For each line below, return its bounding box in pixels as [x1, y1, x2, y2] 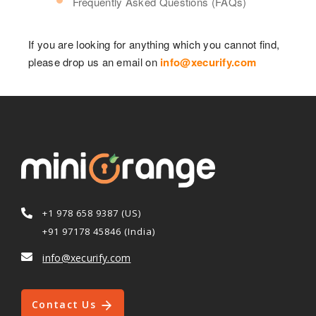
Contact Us [32, 297, 100, 311]
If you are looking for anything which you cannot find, [28, 36, 280, 51]
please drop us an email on [28, 54, 161, 69]
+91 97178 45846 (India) [42, 224, 156, 238]
